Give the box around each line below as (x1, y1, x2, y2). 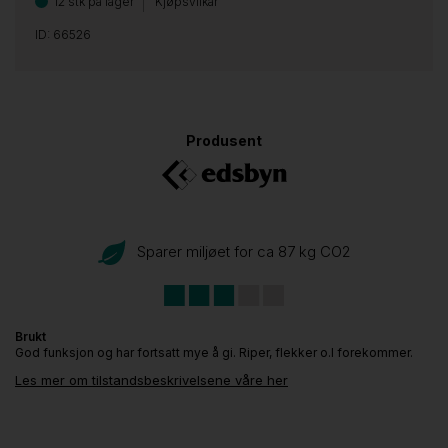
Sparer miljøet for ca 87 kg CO (136, 242, 342, 262)
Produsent (186, 132, 262, 149)
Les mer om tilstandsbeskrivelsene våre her (15, 371, 288, 388)
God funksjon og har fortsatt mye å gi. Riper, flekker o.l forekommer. (15, 344, 413, 360)
